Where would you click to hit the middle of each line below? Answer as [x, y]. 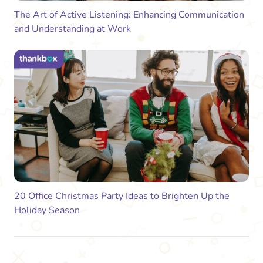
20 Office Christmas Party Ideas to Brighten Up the [122, 196]
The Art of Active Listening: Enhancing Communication [129, 14]
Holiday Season [47, 210]
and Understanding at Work [73, 28]
